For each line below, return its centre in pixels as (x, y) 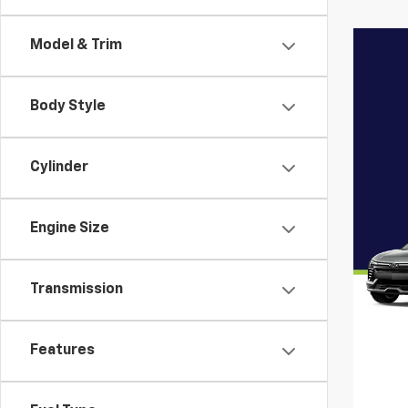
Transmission (76, 290)
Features (62, 351)
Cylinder (59, 168)
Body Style (68, 107)
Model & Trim (76, 46)
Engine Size (70, 229)
